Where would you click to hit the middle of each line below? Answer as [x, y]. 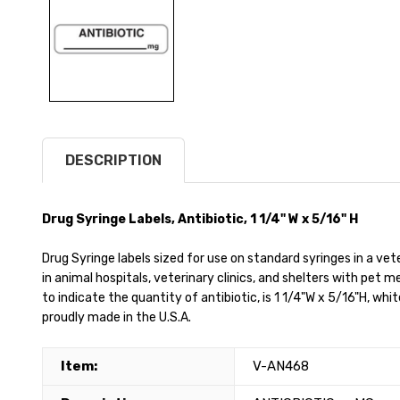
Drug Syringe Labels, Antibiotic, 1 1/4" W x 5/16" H [200, 219]
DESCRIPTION [113, 160]
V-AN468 [281, 366]
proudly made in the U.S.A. [117, 317]
